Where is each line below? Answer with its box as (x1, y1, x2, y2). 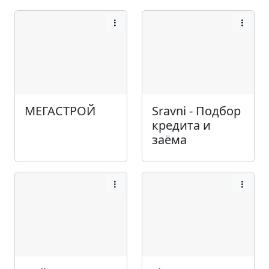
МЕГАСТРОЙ (25, 103, 95, 119)
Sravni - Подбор (152, 103, 241, 119)
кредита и (152, 117, 211, 134)
